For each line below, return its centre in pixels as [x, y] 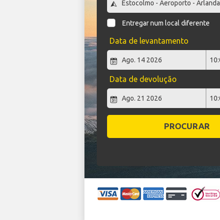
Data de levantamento [149, 41]
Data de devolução [143, 79]
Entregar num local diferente [166, 23]
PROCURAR [187, 126]
